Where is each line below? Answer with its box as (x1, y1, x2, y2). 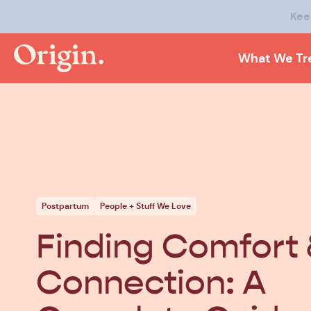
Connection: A (36, 262, 267, 303)
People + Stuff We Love (100, 200, 191, 212)
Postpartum (42, 200, 89, 212)
